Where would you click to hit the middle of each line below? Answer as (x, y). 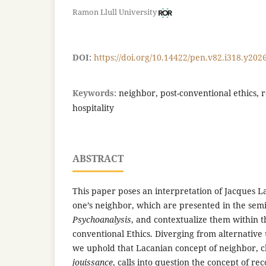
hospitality (93, 108)
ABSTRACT (98, 159)
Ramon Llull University (115, 12)
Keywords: (96, 93)
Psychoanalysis (102, 220)
